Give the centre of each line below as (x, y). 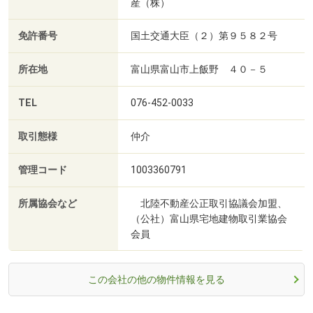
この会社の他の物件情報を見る (156, 280)
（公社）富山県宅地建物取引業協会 (209, 219)
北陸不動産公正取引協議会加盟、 (209, 204)
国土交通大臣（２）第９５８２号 (204, 36)
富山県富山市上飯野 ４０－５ (199, 70)
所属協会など (48, 204)
